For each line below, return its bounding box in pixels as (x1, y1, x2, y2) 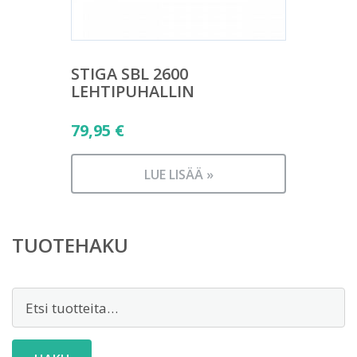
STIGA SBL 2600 (71, 63, 188, 84)
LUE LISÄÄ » (143, 166, 214, 183)
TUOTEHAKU (12, 232, 128, 258)
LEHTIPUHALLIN (71, 80, 194, 102)
